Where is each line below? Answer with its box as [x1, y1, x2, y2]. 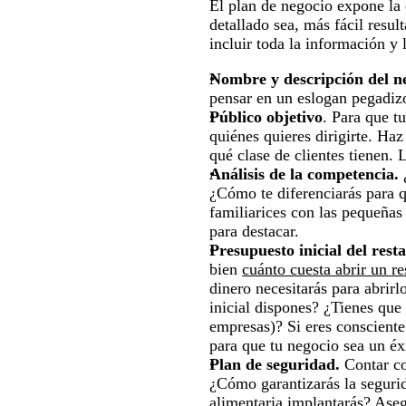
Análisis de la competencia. [209, 164, 400, 183]
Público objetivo [209, 107, 324, 126]
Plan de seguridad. [209, 354, 341, 373]
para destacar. [209, 221, 300, 240]
